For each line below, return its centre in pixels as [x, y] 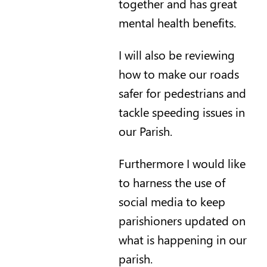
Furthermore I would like [182, 163]
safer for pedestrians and [182, 92]
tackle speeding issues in [181, 111]
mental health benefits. [177, 22]
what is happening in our [182, 239]
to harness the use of [172, 182]
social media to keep [172, 201]
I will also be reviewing [176, 54]
